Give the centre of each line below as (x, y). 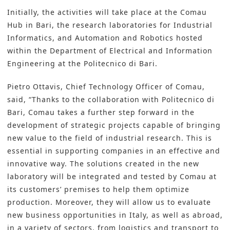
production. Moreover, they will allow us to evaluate (109, 202)
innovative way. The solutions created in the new (103, 164)
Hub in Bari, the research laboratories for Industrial (110, 25)
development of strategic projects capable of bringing (114, 125)
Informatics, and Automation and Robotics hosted (105, 38)
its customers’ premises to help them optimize (98, 189)
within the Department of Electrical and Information (110, 51)
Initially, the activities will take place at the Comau (107, 12)
